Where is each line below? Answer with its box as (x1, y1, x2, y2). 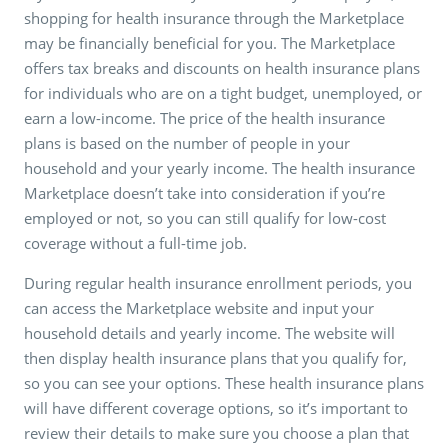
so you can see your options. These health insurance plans (24, 372, 424, 393)
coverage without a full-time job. (24, 232, 247, 253)
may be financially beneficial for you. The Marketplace (24, 32, 395, 53)
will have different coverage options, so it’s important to (24, 397, 408, 418)
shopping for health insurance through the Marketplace (24, 7, 404, 28)
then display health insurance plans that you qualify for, (24, 347, 407, 368)
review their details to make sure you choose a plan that (24, 422, 409, 443)
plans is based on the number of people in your (24, 132, 350, 153)
